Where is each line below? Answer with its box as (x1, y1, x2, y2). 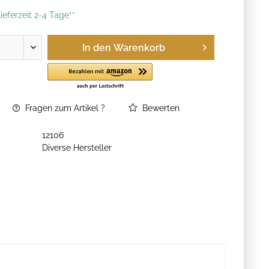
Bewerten (140, 103, 180, 113)
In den (82, 42, 111, 53)
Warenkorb (113, 42, 165, 53)
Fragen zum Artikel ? (23, 103, 106, 113)
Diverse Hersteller (42, 143, 112, 153)
